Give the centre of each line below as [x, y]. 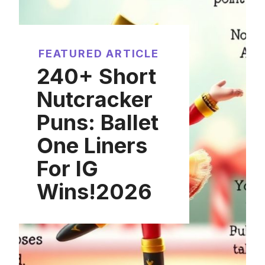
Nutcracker [95, 99]
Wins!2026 [94, 191]
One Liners [92, 145]
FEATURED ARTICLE [99, 53]
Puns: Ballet [98, 122]
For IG [67, 168]
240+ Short [96, 76]
